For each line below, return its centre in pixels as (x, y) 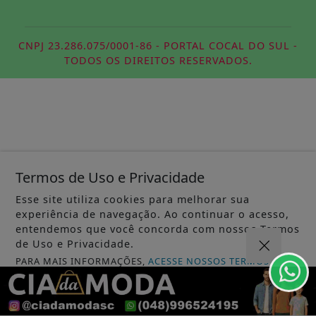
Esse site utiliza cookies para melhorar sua (133, 199)
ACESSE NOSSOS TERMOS (209, 261)
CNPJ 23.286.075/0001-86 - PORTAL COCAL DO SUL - (158, 46)
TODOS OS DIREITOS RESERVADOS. (158, 61)
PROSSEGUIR (152, 300)
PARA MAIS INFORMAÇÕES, (82, 261)
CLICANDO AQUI (55, 274)
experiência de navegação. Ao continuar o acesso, (153, 214)
